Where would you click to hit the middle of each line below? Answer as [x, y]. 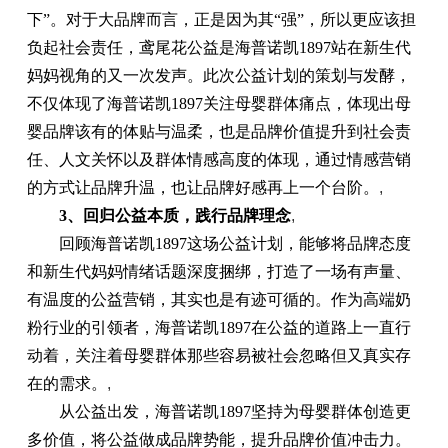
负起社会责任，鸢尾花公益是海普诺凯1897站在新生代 [218, 47]
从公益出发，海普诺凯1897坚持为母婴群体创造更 [218, 411]
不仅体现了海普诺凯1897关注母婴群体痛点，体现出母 [218, 103]
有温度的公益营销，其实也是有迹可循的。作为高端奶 [218, 299]
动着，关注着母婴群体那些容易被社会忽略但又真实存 [218, 355]
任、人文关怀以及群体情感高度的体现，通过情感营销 [218, 159]
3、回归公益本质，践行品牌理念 [174, 215]
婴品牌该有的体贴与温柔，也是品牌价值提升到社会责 [218, 131]
